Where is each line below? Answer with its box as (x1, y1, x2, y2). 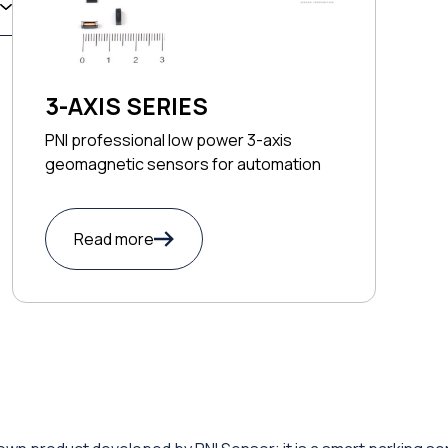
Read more (74, 228, 154, 251)
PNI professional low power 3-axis (45, 129, 292, 152)
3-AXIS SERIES (45, 90, 208, 123)
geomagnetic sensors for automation (45, 153, 321, 176)
